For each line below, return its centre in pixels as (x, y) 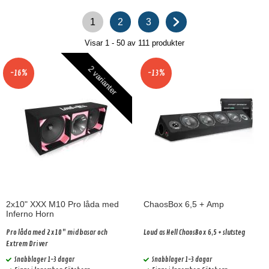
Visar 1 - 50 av (111, 43)
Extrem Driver (27, 244)
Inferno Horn (30, 214)
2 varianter (102, 80)
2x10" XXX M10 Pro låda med (62, 204)
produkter (167, 43)
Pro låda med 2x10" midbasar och (57, 233)
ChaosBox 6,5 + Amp (184, 204)
